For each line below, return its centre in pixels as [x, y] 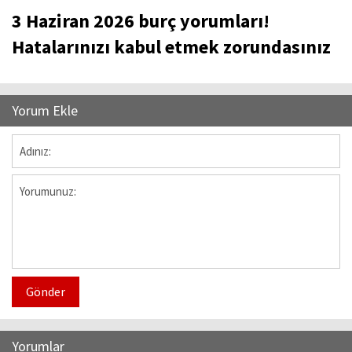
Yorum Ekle [45, 111]
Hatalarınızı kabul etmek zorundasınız [171, 47]
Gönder [46, 292]
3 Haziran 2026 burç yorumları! [141, 21]
